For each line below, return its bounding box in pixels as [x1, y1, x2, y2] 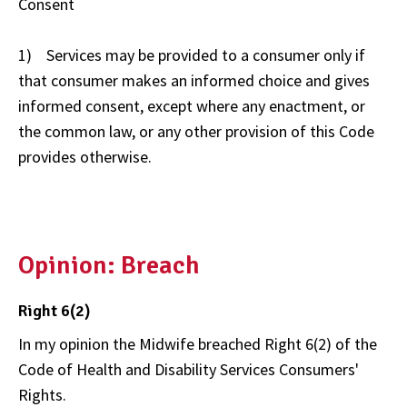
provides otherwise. [18, 145, 152, 167]
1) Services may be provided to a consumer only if [18, 44, 365, 65]
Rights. [18, 383, 66, 405]
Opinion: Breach [18, 250, 216, 282]
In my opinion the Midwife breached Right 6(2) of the [18, 333, 377, 354]
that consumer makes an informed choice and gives [18, 69, 370, 91]
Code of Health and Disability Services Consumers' [18, 358, 359, 380]
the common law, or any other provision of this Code [18, 120, 374, 142]
